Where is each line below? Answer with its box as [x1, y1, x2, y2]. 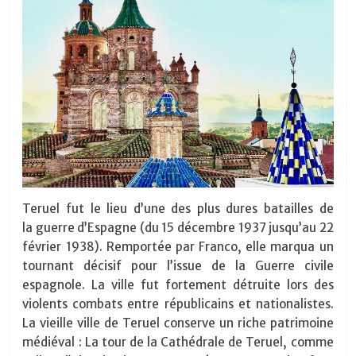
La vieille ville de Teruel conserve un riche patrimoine [22, 315, 334, 331]
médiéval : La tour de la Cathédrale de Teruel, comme [22, 335, 334, 350]
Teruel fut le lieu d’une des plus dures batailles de [22, 201, 334, 217]
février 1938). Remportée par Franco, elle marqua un [22, 239, 334, 255]
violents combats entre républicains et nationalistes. [22, 296, 334, 312]
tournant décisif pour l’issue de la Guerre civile [22, 258, 334, 274]
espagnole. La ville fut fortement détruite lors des [22, 277, 334, 293]
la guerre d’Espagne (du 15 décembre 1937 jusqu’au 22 [22, 220, 334, 236]
